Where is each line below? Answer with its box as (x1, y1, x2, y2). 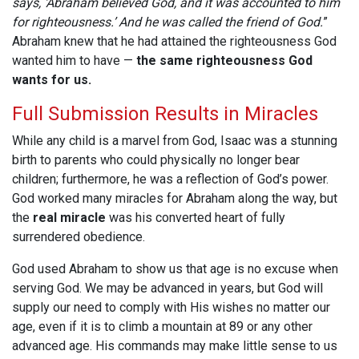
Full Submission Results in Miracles (12, 103, 318, 126)
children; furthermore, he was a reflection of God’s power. (12, 171, 329, 188)
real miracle (33, 210, 106, 226)
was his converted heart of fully (106, 210, 285, 226)
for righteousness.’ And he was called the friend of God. (12, 14, 323, 30)
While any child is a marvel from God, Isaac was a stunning (12, 133, 337, 149)
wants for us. (12, 72, 91, 88)
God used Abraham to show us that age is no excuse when (12, 261, 338, 277)
